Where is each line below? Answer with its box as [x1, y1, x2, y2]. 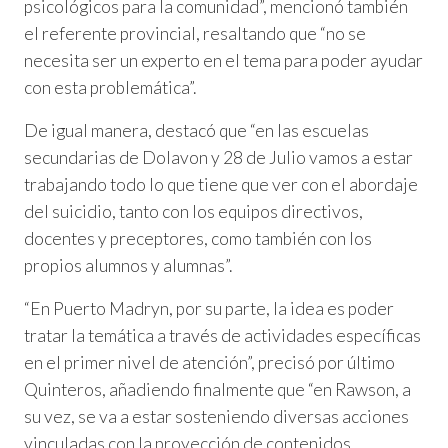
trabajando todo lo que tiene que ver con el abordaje [24, 173, 418, 195]
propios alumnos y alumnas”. [24, 254, 232, 276]
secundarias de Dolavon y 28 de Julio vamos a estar [24, 146, 413, 168]
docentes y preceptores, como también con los [24, 227, 372, 249]
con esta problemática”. [24, 76, 196, 98]
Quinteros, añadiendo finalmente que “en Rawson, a [24, 378, 411, 400]
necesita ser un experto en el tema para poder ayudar [24, 49, 423, 71]
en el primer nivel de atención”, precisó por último [24, 351, 395, 373]
